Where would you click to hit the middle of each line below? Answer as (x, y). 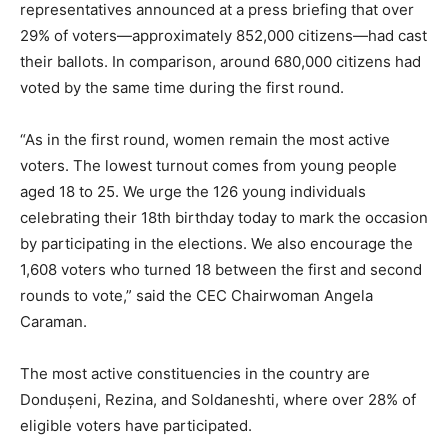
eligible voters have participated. (136, 425)
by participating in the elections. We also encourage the (216, 243)
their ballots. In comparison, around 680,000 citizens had (220, 61)
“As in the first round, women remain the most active (205, 139)
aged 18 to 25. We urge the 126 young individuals (193, 191)
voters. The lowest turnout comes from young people (208, 165)
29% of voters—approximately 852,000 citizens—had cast (223, 35)
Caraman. (53, 321)
